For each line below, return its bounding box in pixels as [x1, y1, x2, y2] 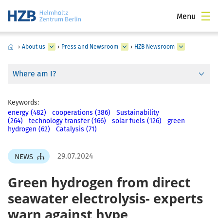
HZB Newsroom [134, 43, 175, 50]
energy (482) [8, 109, 46, 117]
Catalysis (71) [56, 125, 97, 134]
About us [22, 43, 45, 50]
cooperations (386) [52, 109, 110, 117]
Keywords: [8, 98, 39, 107]
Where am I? [13, 69, 56, 78]
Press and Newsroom [61, 43, 118, 50]
